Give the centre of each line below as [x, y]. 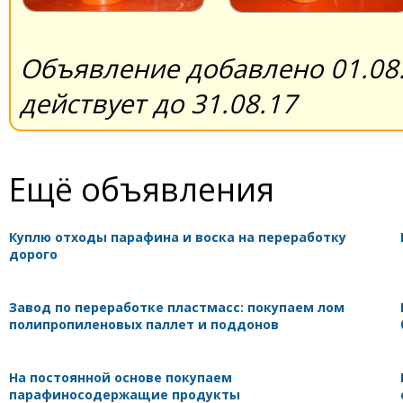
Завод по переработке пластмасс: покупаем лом [177, 307]
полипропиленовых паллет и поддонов [144, 324]
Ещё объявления [142, 188]
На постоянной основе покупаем [121, 377]
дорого [33, 254]
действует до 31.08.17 [158, 103]
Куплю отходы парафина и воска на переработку [178, 237]
